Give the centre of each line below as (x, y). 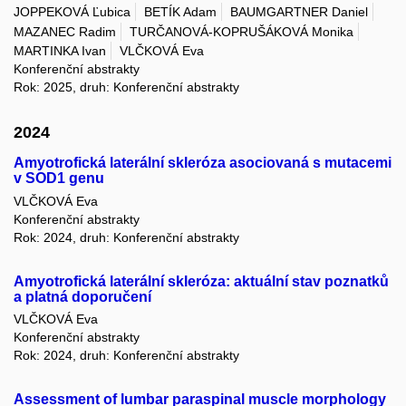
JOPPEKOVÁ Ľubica (72, 12)
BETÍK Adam (180, 12)
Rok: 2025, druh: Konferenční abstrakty (126, 87)
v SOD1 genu (59, 179)
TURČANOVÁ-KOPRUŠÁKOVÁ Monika (242, 31)
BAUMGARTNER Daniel (299, 12)
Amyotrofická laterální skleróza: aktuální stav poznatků (201, 281)
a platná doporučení (82, 296)
